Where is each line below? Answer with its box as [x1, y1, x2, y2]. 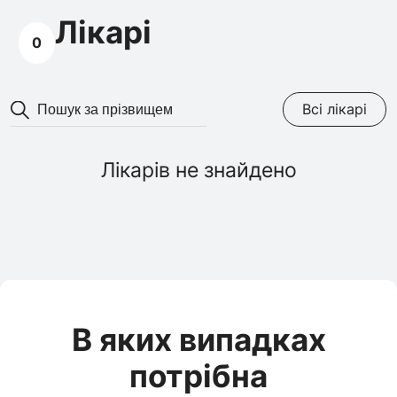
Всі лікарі [302, 100, 368, 119]
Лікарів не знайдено [100, 157, 297, 183]
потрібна [129, 356, 268, 394]
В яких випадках [71, 320, 326, 358]
